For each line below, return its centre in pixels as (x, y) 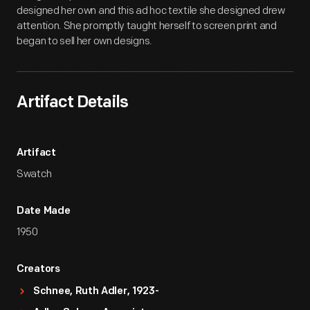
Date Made (44, 211)
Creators (38, 270)
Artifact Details (72, 103)
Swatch (34, 174)
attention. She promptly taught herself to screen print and (147, 26)
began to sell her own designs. (84, 41)
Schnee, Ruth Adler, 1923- (96, 292)
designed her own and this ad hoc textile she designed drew (151, 11)
